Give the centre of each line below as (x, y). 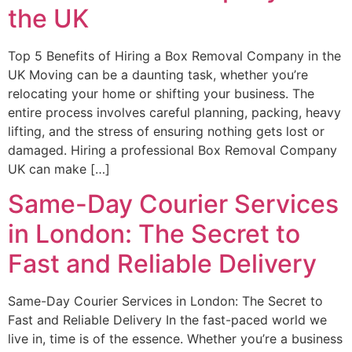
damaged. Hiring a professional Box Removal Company (172, 150)
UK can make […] (59, 169)
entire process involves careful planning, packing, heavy (174, 112)
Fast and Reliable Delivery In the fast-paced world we (167, 320)
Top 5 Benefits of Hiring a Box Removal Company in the (174, 55)
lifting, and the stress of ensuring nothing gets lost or (166, 131)
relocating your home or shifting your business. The (161, 93)
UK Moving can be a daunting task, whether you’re (158, 74)
